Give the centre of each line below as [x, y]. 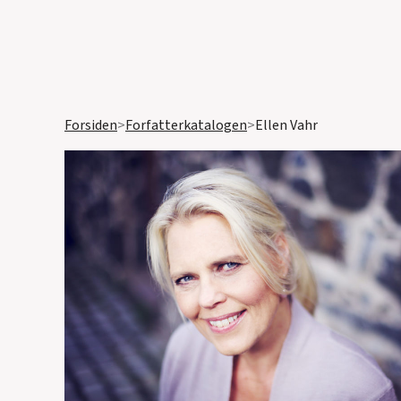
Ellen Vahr [286, 125]
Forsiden [91, 125]
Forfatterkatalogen [186, 125]
